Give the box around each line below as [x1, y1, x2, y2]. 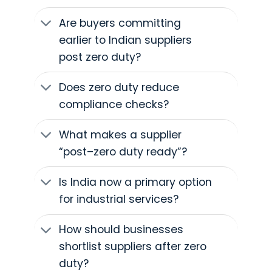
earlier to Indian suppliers [58, 32, 192, 47]
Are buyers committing [58, 15, 181, 30]
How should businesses [58, 222, 183, 237]
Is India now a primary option [58, 175, 212, 190]
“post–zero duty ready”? [58, 144, 187, 159]
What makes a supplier [58, 127, 182, 142]
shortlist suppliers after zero [58, 239, 206, 254]
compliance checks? [58, 97, 169, 112]
